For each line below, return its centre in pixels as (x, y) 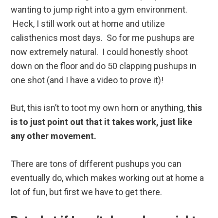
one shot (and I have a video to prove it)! (87, 80)
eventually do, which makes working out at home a (108, 178)
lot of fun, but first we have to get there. (87, 192)
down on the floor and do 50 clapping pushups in (104, 66)
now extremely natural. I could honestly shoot (100, 52)
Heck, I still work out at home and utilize (88, 24)
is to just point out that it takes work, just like (102, 122)
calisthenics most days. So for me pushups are (103, 38)
